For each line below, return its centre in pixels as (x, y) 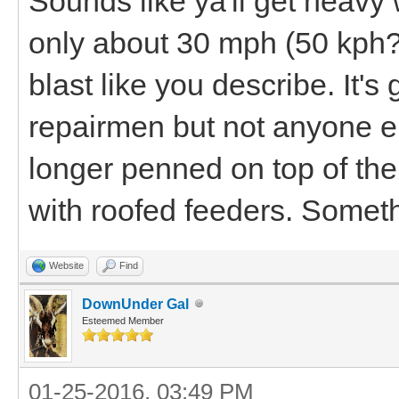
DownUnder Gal (135, 304)
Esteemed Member (123, 320)
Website (66, 265)
